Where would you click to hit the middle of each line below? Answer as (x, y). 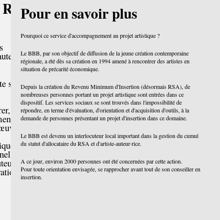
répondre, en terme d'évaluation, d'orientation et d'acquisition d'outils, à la (105, 110)
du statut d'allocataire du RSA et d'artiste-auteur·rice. (82, 143)
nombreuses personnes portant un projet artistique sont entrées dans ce (102, 94)
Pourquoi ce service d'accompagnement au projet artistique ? (90, 35)
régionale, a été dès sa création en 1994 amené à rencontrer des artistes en (105, 61)
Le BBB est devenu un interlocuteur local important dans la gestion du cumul (110, 136)
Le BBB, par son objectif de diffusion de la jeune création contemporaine (105, 53)
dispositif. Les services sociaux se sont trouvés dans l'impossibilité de (101, 102)
